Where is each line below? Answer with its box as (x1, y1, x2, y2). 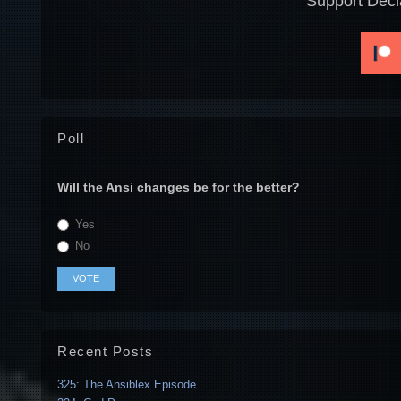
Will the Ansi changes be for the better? (57, 180, 300, 195)
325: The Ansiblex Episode (57, 378, 196, 392)
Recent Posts (57, 344, 153, 360)
